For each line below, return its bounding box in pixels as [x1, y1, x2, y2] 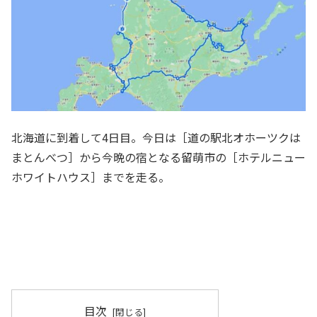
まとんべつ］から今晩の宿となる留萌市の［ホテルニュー [11, 148, 306, 166]
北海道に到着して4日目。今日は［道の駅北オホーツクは [11, 128, 301, 146]
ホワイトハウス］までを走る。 [11, 168, 170, 185]
